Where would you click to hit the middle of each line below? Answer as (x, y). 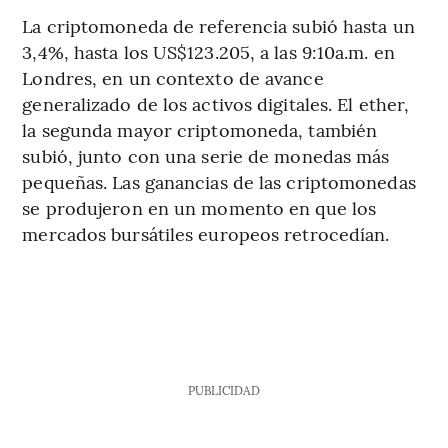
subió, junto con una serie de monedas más (206, 155)
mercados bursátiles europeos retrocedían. (206, 233)
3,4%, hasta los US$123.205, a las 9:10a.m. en (208, 51)
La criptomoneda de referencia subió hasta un (218, 25)
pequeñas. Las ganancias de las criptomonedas (219, 181)
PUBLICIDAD (223, 389)
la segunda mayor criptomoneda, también (200, 129)
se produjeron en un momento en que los (199, 207)
